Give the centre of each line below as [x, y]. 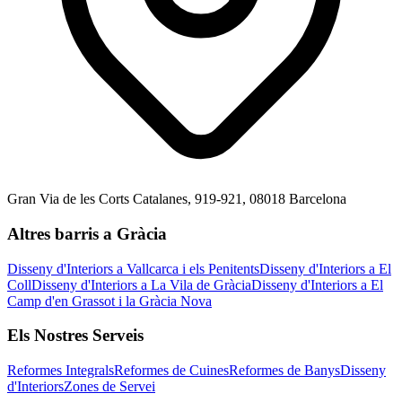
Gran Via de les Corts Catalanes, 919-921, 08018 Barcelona [177, 199]
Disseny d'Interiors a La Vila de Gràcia [141, 284]
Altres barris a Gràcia [87, 233]
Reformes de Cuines [171, 371]
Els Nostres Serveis [75, 336]
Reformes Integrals [61, 371]
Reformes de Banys [284, 371]
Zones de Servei [109, 387]
